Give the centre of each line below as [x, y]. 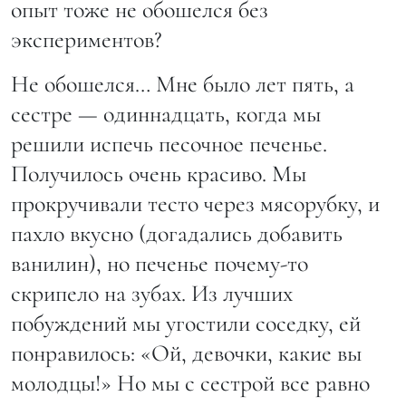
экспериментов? [87, 39]
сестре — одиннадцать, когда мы [166, 113]
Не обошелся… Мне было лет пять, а [183, 83]
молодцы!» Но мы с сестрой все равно [190, 382]
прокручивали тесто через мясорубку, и [195, 203]
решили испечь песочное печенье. [169, 143]
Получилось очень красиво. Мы [159, 173]
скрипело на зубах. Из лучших [152, 293]
